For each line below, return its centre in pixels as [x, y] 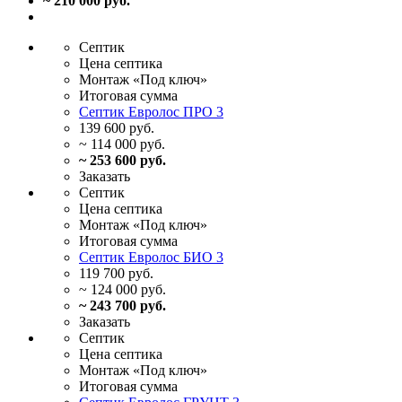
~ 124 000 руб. [122, 290]
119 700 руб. [116, 274]
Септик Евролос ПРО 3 [151, 112]
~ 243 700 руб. [122, 306]
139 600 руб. [117, 128]
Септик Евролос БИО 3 [151, 258]
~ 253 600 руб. [122, 161]
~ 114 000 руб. [122, 144]
